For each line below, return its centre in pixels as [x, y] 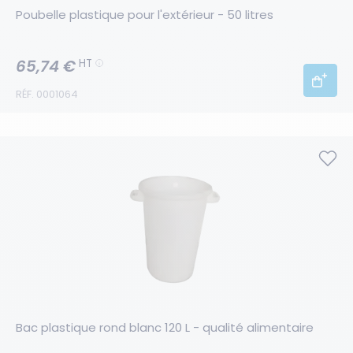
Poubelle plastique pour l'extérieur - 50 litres [145, 15]
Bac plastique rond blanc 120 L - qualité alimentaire [165, 328]
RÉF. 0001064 [47, 95]
